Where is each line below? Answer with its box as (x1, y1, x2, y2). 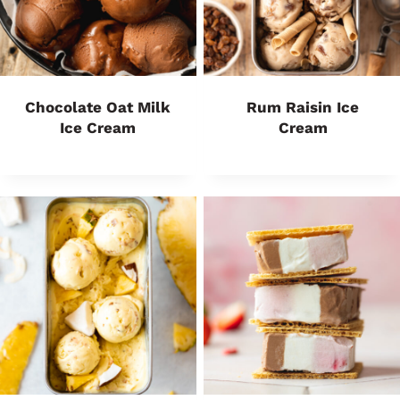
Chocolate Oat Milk (24, 98, 171, 116)
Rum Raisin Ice (246, 98, 359, 116)
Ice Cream (59, 119, 136, 137)
